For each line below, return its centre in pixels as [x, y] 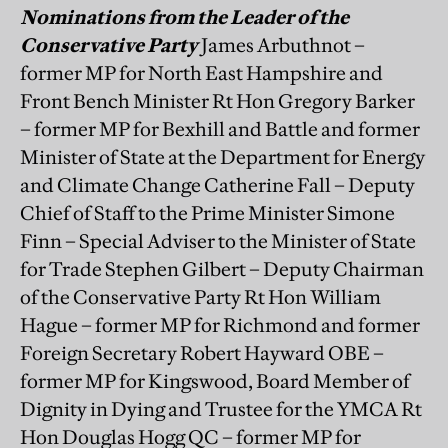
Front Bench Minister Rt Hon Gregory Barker [217, 100]
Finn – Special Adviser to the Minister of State [218, 240]
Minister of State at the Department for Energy [222, 156]
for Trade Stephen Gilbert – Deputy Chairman [222, 268]
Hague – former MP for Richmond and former [220, 324]
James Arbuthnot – [283, 44]
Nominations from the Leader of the [184, 16]
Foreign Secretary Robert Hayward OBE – [202, 352]
